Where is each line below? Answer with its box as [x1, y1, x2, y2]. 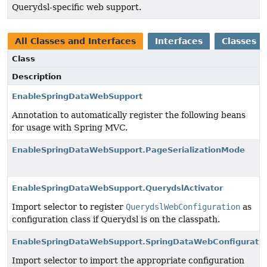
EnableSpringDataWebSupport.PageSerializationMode [12, 145, 245, 155]
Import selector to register [12, 202, 126, 212]
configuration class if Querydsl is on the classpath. [12, 215, 220, 225]
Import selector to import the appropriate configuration [12, 256, 244, 266]
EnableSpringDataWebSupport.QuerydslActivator [12, 184, 223, 193]
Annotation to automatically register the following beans [12, 110, 246, 120]
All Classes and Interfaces [15, 36, 136, 46]
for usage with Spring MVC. [12, 123, 128, 133]
